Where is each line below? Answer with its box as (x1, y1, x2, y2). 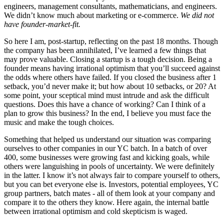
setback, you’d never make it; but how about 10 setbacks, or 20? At (4, 82, 216, 91)
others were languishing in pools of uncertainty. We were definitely (4, 162, 214, 171)
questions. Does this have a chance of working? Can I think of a (4, 100, 205, 109)
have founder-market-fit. (4, 20, 80, 29)
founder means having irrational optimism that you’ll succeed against (4, 64, 220, 73)
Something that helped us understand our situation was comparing (4, 135, 211, 144)
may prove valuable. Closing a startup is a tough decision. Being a (4, 55, 212, 64)
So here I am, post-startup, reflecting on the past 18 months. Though (4, 37, 218, 46)
